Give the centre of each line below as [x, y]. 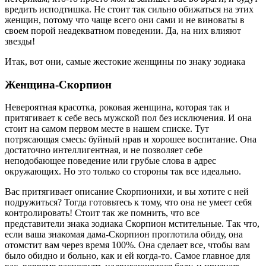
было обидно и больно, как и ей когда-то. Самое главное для [127, 256]
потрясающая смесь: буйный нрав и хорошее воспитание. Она [131, 140]
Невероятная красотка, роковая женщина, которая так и [117, 107]
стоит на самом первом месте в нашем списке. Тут [107, 129]
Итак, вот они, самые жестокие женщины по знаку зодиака [125, 61]
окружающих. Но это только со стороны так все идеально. [123, 172]
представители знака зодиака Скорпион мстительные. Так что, [132, 224]
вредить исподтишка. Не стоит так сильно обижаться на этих [129, 9]
